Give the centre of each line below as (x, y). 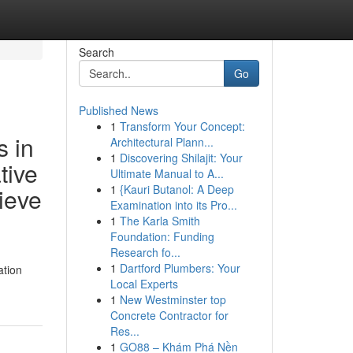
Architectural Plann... (162, 142)
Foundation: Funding (162, 236)
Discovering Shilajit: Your (181, 158)
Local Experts (144, 284)
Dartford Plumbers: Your (180, 268)
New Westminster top (173, 299)
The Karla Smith (160, 221)
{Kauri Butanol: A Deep (176, 189)
